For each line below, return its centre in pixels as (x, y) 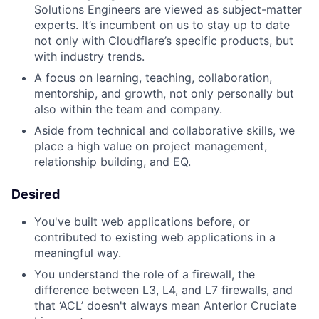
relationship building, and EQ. (113, 162)
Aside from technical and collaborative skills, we (164, 130)
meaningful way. (78, 253)
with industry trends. (89, 56)
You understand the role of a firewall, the (145, 274)
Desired (36, 194)
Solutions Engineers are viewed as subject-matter (168, 9)
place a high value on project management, (151, 146)
